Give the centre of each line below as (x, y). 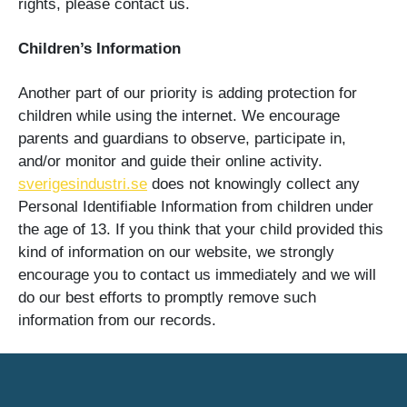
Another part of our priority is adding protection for (188, 94)
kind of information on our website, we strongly (176, 253)
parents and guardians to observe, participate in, (182, 139)
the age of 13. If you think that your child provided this (201, 230)
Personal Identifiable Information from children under (196, 207)
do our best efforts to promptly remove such (167, 298)
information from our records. (117, 321)
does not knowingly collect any (253, 184)
